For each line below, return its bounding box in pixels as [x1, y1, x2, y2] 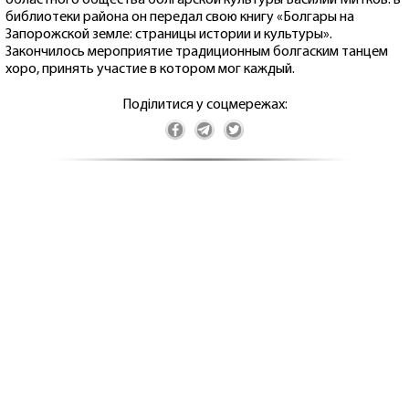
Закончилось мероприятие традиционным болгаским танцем [5, 45, 388, 60]
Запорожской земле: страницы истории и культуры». [5, 27, 332, 43]
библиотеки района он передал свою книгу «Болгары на [5, 10, 354, 26]
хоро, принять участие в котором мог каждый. [5, 62, 295, 78]
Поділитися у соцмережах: [121, 98, 288, 113]
